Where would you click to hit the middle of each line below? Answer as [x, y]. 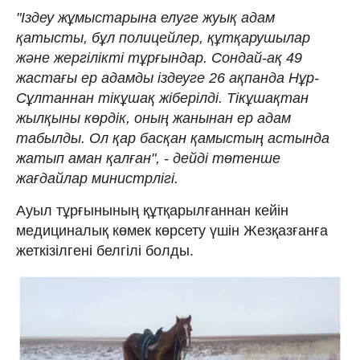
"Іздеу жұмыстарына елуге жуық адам [145, 17]
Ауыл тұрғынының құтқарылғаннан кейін [152, 210]
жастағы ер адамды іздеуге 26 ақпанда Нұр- [168, 78]
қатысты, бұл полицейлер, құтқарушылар [163, 37]
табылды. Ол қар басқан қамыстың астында [173, 138]
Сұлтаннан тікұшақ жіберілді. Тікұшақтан [162, 98]
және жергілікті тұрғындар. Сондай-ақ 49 [159, 57]
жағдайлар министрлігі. [97, 178]
